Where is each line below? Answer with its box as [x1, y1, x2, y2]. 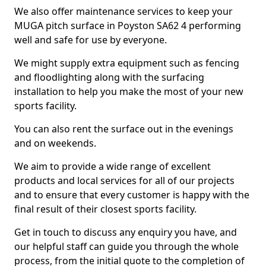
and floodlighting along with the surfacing [14, 71, 204, 84]
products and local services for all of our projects [14, 174, 235, 187]
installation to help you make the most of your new [14, 85, 243, 98]
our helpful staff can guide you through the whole [14, 240, 239, 253]
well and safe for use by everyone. [14, 33, 167, 46]
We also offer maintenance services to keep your [14, 5, 233, 18]
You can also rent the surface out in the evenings [14, 122, 233, 135]
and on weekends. [14, 137, 96, 150]
